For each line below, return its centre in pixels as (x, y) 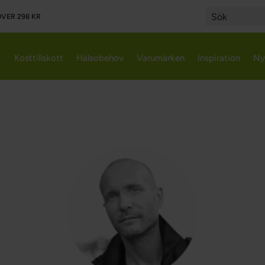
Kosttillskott (39, 58)
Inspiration (219, 58)
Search (216, 27)
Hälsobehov (100, 58)
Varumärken (161, 58)
